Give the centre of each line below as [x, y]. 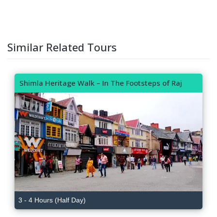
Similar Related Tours [62, 47]
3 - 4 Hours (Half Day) [52, 200]
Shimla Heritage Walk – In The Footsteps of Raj [101, 83]
